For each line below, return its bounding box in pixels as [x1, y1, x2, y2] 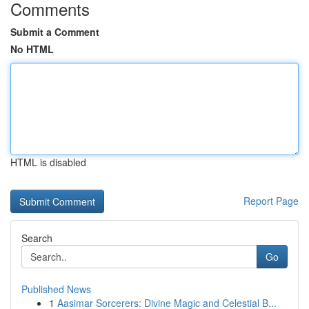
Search [21, 231, 52, 245]
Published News [21, 282, 91, 296]
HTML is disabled [10, 155, 86, 169]
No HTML [10, 42, 54, 56]
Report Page [243, 194, 299, 208]
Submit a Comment [10, 25, 99, 39]
